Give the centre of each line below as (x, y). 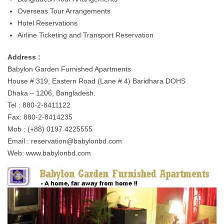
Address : (24, 57)
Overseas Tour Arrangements (64, 11)
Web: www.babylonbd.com (49, 153)
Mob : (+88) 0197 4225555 (50, 129)
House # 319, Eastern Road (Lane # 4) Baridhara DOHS (96, 81)
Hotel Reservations (47, 23)
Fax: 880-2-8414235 (40, 117)
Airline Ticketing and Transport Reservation (85, 35)
